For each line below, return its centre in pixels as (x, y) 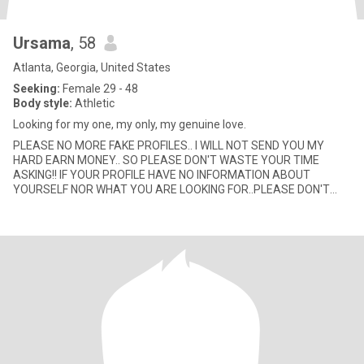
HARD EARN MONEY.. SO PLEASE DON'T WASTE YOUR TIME (166, 160)
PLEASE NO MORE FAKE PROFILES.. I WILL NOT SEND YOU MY (169, 145)
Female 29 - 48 (99, 89)
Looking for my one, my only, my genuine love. (130, 124)
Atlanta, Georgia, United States (92, 67)
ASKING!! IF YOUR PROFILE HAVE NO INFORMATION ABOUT (162, 175)
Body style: (43, 103)
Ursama (42, 43)
